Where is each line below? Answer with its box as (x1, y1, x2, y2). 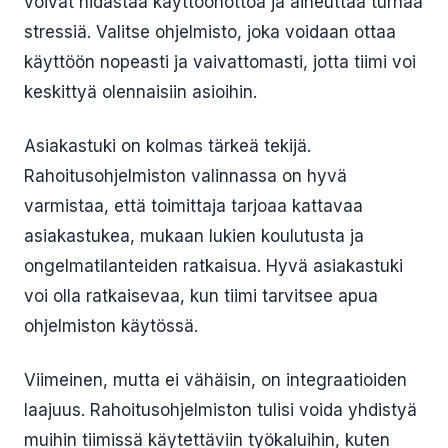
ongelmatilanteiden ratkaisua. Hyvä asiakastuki (24, 256, 403, 276)
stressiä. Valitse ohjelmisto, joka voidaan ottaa (24, 22, 396, 42)
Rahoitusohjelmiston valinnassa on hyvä (24, 166, 347, 186)
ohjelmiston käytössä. (24, 316, 198, 336)
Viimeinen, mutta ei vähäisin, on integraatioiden (24, 370, 407, 390)
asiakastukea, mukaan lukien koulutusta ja (24, 226, 364, 246)
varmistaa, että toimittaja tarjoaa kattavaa (24, 196, 363, 216)
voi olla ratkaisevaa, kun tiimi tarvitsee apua (24, 286, 378, 306)
